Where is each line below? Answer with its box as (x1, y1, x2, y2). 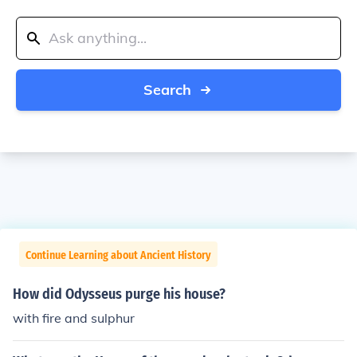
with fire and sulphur (13, 310, 135, 326)
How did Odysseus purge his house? (13, 285, 226, 303)
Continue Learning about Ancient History (25, 249, 211, 262)
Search (143, 80, 191, 99)
